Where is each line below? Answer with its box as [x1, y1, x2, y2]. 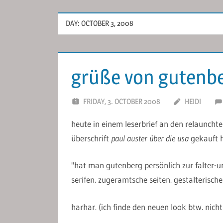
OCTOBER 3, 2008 [81, 18, 133, 28]
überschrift [71, 132, 111, 143]
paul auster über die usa [111, 132, 189, 143]
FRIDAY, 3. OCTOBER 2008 [83, 96, 160, 106]
